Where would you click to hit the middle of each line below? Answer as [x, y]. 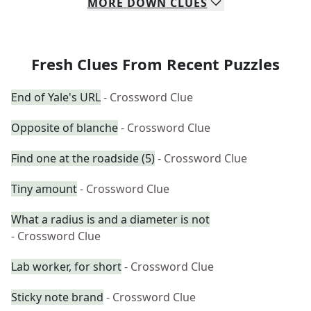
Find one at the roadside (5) [83, 158]
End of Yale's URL [56, 97]
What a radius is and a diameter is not [110, 219]
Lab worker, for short [66, 267]
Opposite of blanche [65, 128]
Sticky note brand [57, 297]
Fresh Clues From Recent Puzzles [155, 64]
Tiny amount [44, 189]
